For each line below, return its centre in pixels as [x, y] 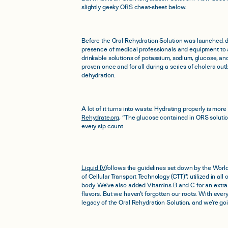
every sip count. [103, 126]
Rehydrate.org [101, 118]
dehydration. [98, 76]
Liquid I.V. [94, 168]
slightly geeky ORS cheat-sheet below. [134, 7]
